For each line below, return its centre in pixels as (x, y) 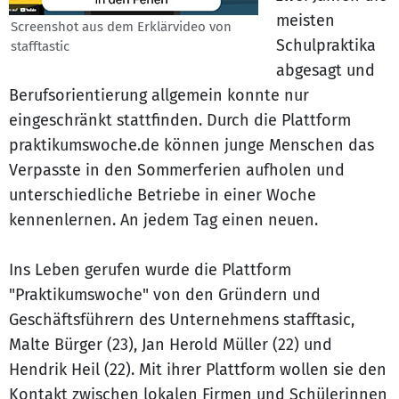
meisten (305, 20)
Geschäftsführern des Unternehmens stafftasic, (182, 320)
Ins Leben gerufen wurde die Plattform (150, 270)
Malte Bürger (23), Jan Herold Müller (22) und (171, 345)
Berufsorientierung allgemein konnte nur (159, 95)
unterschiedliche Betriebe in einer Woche (163, 195)
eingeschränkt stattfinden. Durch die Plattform (180, 120)
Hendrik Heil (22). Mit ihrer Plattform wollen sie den (198, 370)
